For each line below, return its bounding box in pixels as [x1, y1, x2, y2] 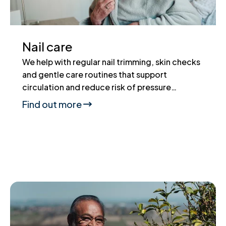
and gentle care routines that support [22, 69, 167, 80]
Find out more [22, 98, 82, 110]
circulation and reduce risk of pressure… [22, 81, 177, 92]
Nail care [22, 38, 73, 54]
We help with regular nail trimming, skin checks [22, 56, 200, 67]
